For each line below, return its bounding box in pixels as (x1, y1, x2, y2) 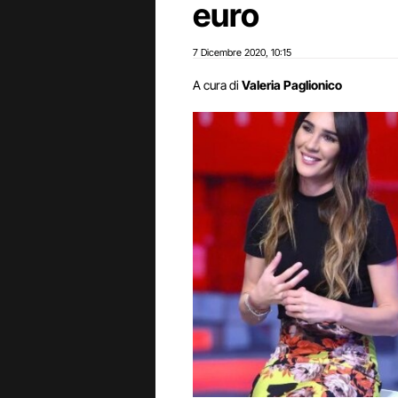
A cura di (193, 77, 239, 92)
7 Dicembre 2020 (193, 46, 266, 59)
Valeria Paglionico (242, 77, 342, 92)
